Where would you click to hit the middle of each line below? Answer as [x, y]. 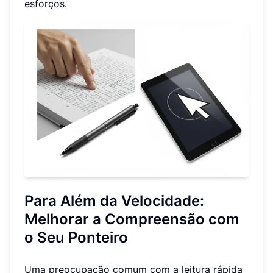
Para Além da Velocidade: [114, 201]
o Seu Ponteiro [76, 238]
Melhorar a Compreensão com [132, 219]
